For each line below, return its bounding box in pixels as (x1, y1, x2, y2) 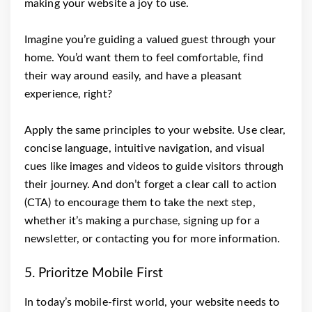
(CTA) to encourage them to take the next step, (24, 196, 256, 208)
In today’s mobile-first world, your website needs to (24, 297, 280, 309)
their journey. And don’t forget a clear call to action (24, 178, 277, 190)
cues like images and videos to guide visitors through (24, 160, 284, 172)
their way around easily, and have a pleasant (24, 70, 242, 81)
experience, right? (24, 88, 112, 100)
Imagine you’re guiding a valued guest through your (24, 33, 276, 45)
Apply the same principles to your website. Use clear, (24, 124, 286, 136)
